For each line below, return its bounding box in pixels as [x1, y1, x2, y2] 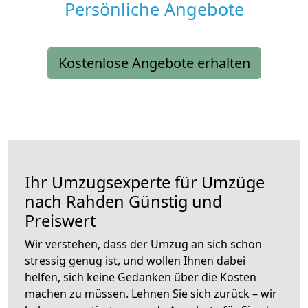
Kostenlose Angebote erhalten [58, 54, 250, 73]
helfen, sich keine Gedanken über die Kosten [25, 269, 256, 285]
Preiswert [25, 210, 96, 232]
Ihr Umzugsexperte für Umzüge [25, 171, 265, 194]
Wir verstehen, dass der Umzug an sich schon [25, 236, 262, 252]
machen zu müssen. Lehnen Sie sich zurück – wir [25, 286, 277, 302]
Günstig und [124, 190, 222, 213]
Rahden [66, 190, 124, 213]
